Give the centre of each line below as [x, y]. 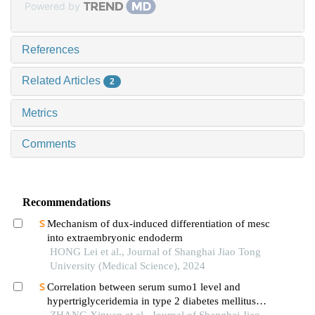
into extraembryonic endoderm [115, 238]
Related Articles [63, 81]
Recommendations [66, 202]
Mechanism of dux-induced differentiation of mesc [158, 224]
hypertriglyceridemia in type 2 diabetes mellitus [151, 301]
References [51, 50]
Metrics [40, 113]
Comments [49, 144]
